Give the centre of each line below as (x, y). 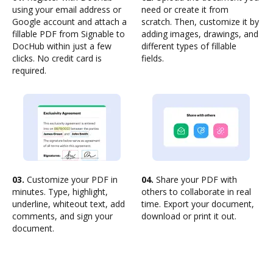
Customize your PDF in (71, 179)
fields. (153, 58)
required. (29, 70)
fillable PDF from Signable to (69, 34)
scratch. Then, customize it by (200, 22)
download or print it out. (189, 216)
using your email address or (67, 9)
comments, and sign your (62, 216)
